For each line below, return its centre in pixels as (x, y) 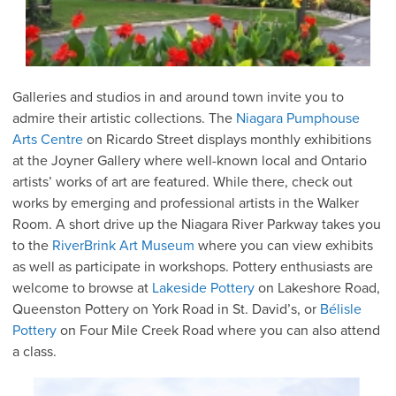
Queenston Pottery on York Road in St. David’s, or (166, 310)
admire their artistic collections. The (124, 119)
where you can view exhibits (284, 246)
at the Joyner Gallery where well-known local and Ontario (190, 161)
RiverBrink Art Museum (123, 246)
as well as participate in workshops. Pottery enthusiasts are (193, 267)
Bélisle (341, 310)
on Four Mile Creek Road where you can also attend (218, 331)
